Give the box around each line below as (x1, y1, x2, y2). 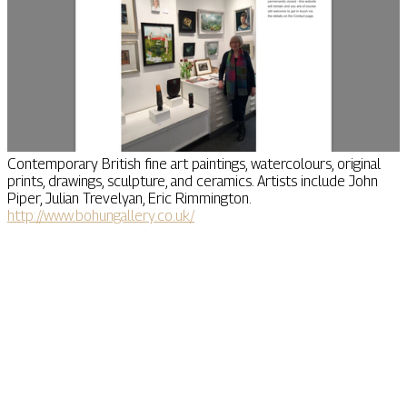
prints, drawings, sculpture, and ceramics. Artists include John (7, 173, 378, 191)
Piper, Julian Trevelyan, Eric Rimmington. (7, 190, 252, 208)
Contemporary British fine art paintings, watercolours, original (7, 155, 381, 174)
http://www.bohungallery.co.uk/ (7, 207, 194, 225)
